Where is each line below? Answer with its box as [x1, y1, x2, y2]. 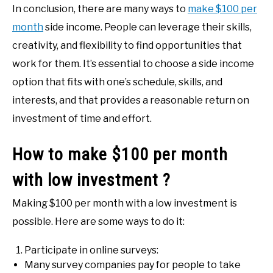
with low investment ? [12, 169, 171, 190]
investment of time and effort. [12, 112, 152, 124]
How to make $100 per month [12, 144, 228, 165]
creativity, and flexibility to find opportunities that [12, 39, 242, 51]
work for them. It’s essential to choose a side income [12, 57, 254, 69]
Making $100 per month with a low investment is [12, 197, 237, 209]
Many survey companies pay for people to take [24, 258, 241, 271]
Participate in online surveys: [24, 244, 158, 256]
